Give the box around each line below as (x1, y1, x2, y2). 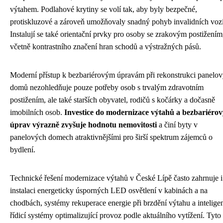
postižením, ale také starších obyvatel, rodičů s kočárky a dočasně (10, 96, 215, 104)
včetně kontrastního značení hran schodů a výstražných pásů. (10, 42, 201, 51)
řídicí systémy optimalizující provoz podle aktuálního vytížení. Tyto (10, 211, 221, 220)
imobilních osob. (10, 108, 64, 116)
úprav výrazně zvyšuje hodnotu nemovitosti (10, 120, 157, 129)
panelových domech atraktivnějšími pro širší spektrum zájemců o (10, 133, 213, 141)
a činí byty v (157, 120, 198, 129)
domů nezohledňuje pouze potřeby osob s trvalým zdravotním (10, 83, 204, 92)
